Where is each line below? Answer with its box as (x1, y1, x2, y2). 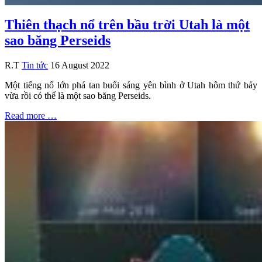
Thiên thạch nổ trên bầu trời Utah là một (5, 16, 250, 32)
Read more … (5, 110, 57, 120)
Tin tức (22, 60, 48, 70)
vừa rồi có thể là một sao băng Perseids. (5, 90, 151, 101)
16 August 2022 (50, 60, 109, 70)
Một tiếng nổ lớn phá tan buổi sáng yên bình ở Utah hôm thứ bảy (5, 80, 257, 90)
